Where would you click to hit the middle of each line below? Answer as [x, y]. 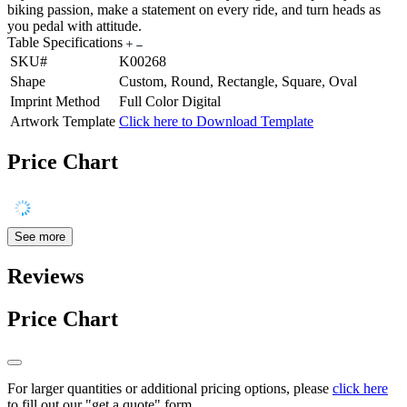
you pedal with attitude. [74, 25]
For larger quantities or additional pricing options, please [170, 389]
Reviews [45, 277]
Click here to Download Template [216, 121]
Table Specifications [67, 42]
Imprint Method [55, 101]
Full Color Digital [170, 101]
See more [40, 237]
